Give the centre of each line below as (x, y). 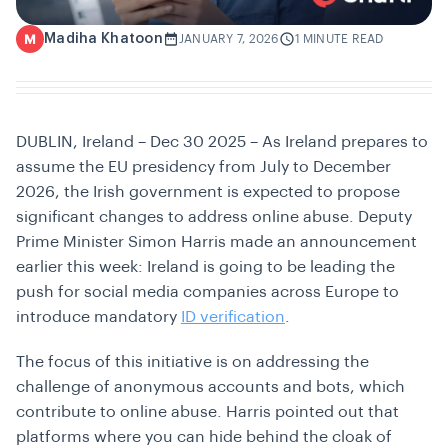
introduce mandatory (98, 317)
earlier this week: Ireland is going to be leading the (205, 267)
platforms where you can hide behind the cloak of (204, 437)
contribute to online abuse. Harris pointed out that (207, 412)
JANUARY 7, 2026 (228, 39)
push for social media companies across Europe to (207, 292)
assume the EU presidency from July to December (203, 167)
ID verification (233, 317)
